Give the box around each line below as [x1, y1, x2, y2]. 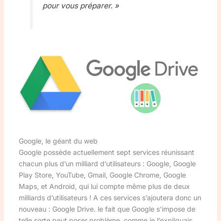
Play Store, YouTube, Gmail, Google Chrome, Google [18, 170, 186, 179]
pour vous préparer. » [42, 1, 119, 11]
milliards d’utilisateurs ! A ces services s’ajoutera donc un [18, 193, 201, 202]
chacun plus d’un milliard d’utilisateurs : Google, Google [18, 159, 196, 168]
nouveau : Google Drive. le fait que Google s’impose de [18, 204, 195, 213]
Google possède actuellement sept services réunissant [18, 147, 194, 156]
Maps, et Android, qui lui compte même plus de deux [18, 182, 190, 190]
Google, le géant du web [18, 136, 98, 145]
